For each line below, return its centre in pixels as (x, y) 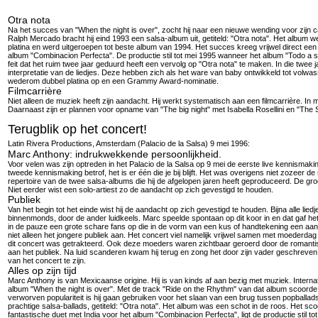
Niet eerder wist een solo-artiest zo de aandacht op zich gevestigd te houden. (140, 190)
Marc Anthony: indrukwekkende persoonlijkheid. (114, 154)
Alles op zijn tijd (42, 270)
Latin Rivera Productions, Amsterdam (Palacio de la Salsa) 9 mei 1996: (128, 143)
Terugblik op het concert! (77, 129)
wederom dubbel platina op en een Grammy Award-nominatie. (113, 81)
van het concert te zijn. (46, 261)
